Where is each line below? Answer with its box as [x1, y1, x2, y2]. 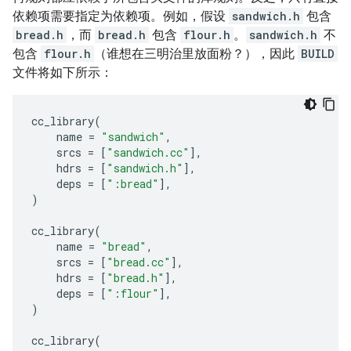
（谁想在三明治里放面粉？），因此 [94, 46, 298, 61]
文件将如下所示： [13, 65, 113, 80]
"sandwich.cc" [107, 145, 190, 160]
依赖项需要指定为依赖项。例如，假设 [13, 9, 229, 24]
